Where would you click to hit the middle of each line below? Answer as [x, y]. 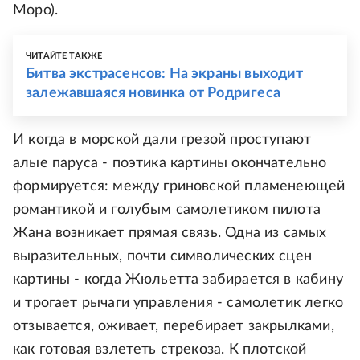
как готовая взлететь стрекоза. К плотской [160, 350]
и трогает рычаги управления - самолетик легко [178, 303]
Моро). [36, 11]
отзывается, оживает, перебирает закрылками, [174, 327]
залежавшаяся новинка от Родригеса [153, 94]
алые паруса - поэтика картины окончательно [170, 164]
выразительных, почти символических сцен [163, 257]
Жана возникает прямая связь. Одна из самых [170, 233]
